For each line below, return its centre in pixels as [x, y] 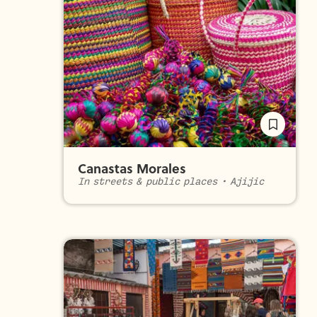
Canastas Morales [132, 168]
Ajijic [247, 181]
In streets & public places [148, 181]
